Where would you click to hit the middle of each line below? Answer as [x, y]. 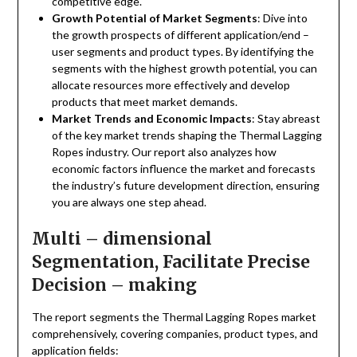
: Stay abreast [286, 119]
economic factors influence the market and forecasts [183, 169]
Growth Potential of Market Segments [154, 18]
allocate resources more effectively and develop [171, 85]
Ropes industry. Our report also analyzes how [164, 152]
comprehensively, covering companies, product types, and [175, 334]
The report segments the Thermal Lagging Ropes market [174, 317]
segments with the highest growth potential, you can [184, 69]
